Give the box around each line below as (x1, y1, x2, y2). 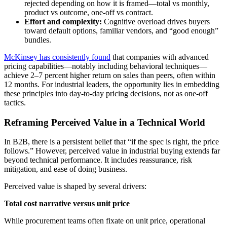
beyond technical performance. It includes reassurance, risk (4, 156, 192, 165)
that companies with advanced (110, 52, 209, 61)
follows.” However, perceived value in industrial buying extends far (4, 146, 220, 156)
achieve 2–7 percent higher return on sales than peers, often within (4, 70, 215, 80)
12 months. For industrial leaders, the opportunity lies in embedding (4, 80, 219, 89)
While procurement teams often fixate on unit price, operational (4, 216, 205, 225)
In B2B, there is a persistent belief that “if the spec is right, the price (4, 137, 219, 146)
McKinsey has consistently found (4, 52, 110, 61)
